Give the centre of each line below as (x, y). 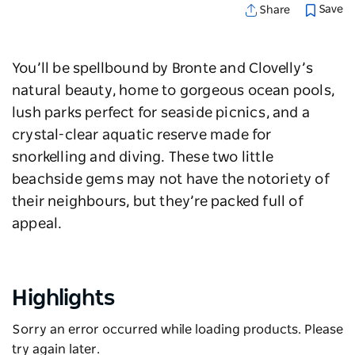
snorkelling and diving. (90, 158)
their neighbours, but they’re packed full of (158, 202)
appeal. (37, 225)
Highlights (63, 299)
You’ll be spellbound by (92, 69)
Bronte (194, 69)
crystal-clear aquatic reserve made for (142, 136)
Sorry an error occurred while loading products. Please (177, 330)
